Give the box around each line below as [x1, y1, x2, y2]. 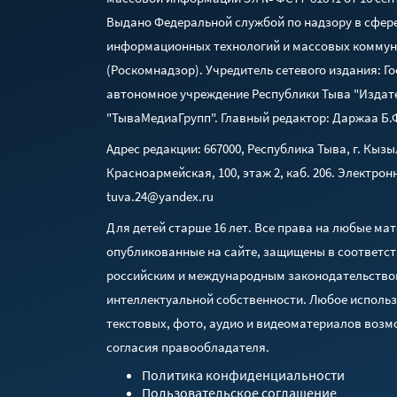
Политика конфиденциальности [142, 366, 345, 384]
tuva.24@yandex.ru [106, 188, 214, 205]
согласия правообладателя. [106, 339, 269, 355]
